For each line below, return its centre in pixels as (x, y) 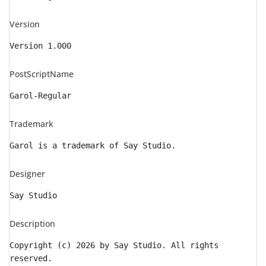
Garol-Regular (40, 96)
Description (32, 224)
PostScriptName (42, 74)
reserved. (31, 258)
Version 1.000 (40, 46)
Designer (27, 174)
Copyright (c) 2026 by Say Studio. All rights (114, 245)
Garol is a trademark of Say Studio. (93, 145)
